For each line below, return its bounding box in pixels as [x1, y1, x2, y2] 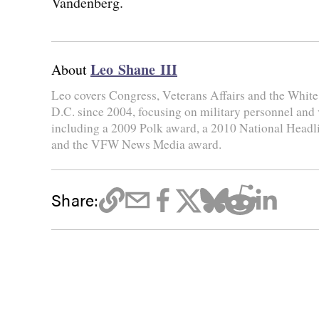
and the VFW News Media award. [51, 136, 221, 152]
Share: [51, 188, 99, 211]
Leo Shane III [90, 59, 177, 80]
